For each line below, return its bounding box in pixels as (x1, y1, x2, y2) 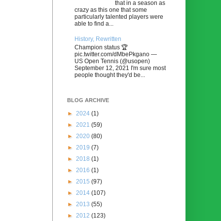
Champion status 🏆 (74, 43, 128, 51)
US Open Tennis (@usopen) (74, 57, 150, 65)
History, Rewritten (74, 36, 121, 43)
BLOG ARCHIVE (67, 97, 109, 103)
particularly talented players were (74, 13, 163, 21)
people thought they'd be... (74, 71, 145, 78)
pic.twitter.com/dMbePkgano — (74, 50, 157, 58)
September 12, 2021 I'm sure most (74, 64, 166, 72)
